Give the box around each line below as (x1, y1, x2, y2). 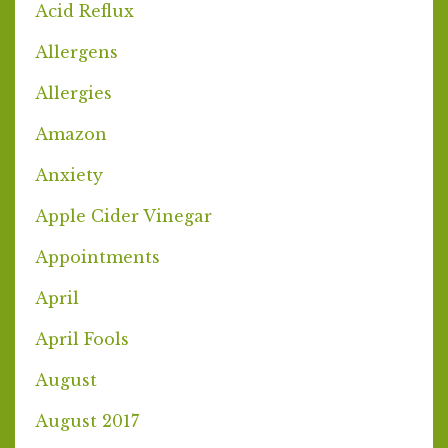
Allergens (35, 41, 118, 62)
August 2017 (35, 410, 139, 431)
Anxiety (35, 164, 103, 185)
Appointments (35, 246, 160, 267)
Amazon (35, 123, 107, 144)
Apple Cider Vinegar (35, 205, 212, 226)
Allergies (35, 82, 112, 103)
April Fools (35, 328, 129, 349)
